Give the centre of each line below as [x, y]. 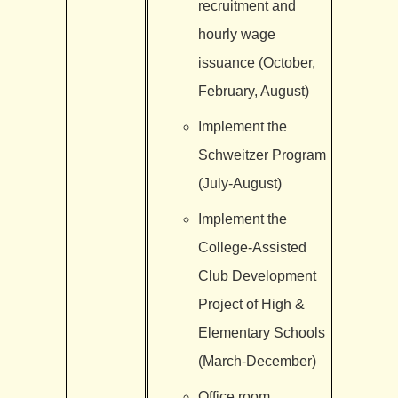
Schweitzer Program [262, 155]
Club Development [257, 275]
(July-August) [239, 183]
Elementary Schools [261, 332]
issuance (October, [256, 62]
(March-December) [257, 361]
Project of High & [251, 304]
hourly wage [236, 34]
